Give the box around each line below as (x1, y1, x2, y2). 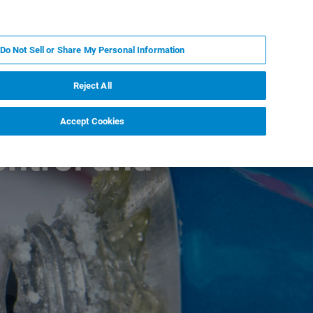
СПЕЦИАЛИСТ (221, 20, 279, 29)
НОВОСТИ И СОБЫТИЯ (1, 54, 119, 66)
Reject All (73, 80, 112, 91)
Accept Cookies (59, 115, 125, 126)
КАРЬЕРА (200, 54, 247, 66)
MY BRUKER (138, 20, 184, 29)
